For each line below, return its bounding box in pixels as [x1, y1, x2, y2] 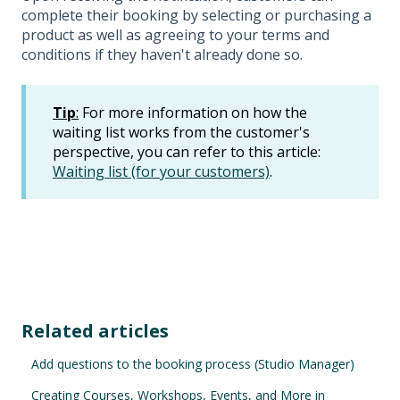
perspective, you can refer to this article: [53, 141, 321, 162]
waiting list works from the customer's [53, 121, 310, 142]
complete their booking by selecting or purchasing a [21, 5, 371, 26]
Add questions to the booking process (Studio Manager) [31, 354, 355, 372]
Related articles [21, 318, 169, 343]
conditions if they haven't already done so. [21, 45, 303, 65]
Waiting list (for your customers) [53, 161, 270, 181]
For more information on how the [79, 102, 307, 122]
